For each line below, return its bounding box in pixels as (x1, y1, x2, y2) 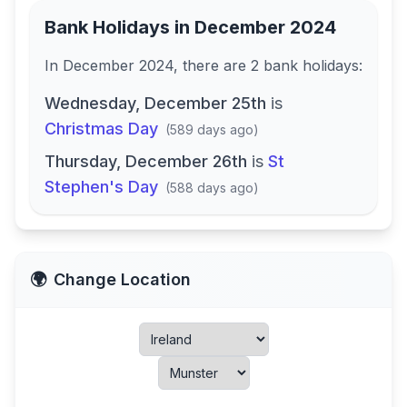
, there (174, 56, 223, 74)
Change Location (54, 270, 191, 289)
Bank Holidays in (45, 16, 194, 38)
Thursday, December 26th (45, 152, 247, 171)
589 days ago (170, 122, 253, 137)
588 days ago (170, 180, 253, 195)
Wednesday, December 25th (45, 94, 266, 113)
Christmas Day (45, 119, 158, 138)
